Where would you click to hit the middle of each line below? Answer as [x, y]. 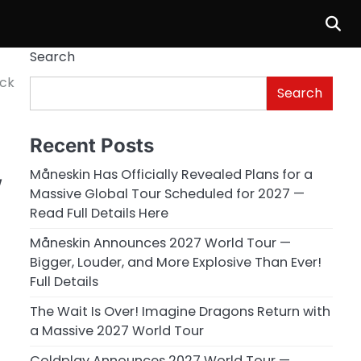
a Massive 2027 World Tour [116, 330]
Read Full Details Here [99, 213]
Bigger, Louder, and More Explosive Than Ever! [175, 262]
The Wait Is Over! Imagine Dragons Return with [180, 311]
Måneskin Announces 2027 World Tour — [160, 243]
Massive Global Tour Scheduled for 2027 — [167, 193]
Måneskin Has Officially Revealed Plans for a [171, 174]
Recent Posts [91, 145]
